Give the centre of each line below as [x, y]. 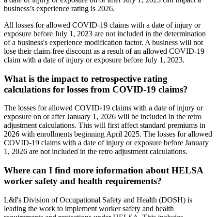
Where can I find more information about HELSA [103, 170]
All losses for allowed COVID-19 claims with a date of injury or [102, 25]
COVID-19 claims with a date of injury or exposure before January [106, 143]
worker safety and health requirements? [83, 181]
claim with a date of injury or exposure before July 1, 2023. [94, 60]
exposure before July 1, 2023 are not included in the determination [105, 33]
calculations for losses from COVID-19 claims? [96, 89]
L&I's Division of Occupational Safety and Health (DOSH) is [98, 200]
